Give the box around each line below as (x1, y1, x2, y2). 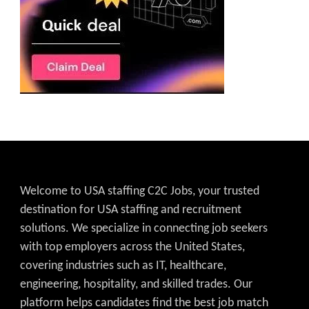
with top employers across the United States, (20, 240, 245, 254)
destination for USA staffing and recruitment (20, 203, 241, 217)
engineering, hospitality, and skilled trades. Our (20, 277, 252, 291)
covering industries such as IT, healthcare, (20, 259, 226, 272)
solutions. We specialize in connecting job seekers (20, 221, 268, 235)
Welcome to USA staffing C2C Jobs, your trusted (20, 184, 259, 198)
